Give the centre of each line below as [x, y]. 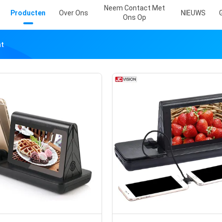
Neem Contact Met [135, 8]
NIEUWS [193, 13]
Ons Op [135, 17]
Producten [28, 13]
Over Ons [74, 13]
